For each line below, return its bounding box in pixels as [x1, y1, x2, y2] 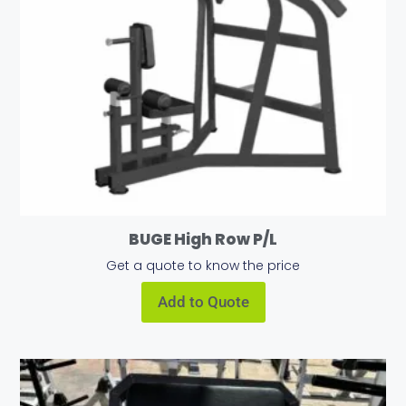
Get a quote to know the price [106, 256, 300, 275]
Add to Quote [157, 292, 249, 311]
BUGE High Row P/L [129, 228, 277, 251]
